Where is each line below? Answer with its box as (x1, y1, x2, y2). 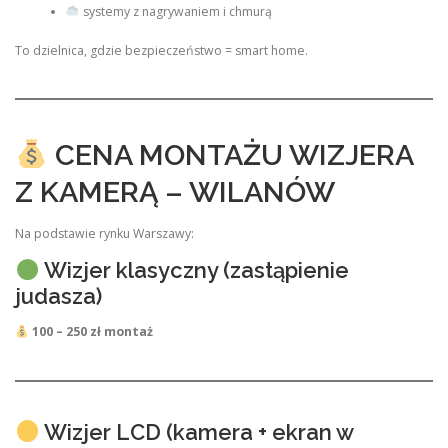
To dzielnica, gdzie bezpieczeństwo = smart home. (15, 41, 308, 59)
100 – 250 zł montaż (31, 323, 153, 341)
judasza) (15, 283, 102, 310)
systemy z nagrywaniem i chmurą (79, 3, 272, 21)
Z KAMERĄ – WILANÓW (15, 175, 335, 210)
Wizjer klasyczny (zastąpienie (39, 257, 349, 284)
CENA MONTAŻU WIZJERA (47, 138, 413, 173)
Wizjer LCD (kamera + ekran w (39, 418, 353, 445)
